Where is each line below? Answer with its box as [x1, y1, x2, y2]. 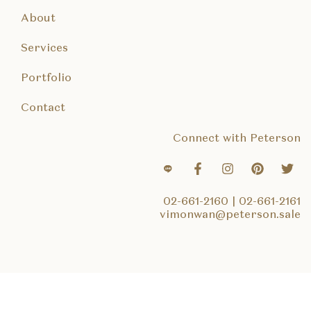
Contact [21, 103, 65, 115]
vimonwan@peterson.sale [160, 210, 301, 221]
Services [21, 43, 68, 55]
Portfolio [21, 73, 72, 85]
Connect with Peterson [173, 133, 301, 145]
